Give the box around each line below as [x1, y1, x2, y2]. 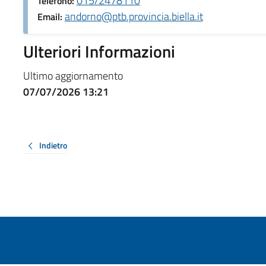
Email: [37, 9, 65, 24]
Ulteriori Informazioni [23, 38, 175, 64]
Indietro [39, 138, 67, 151]
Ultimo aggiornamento [23, 67, 123, 84]
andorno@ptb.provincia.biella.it [64, 8, 203, 24]
